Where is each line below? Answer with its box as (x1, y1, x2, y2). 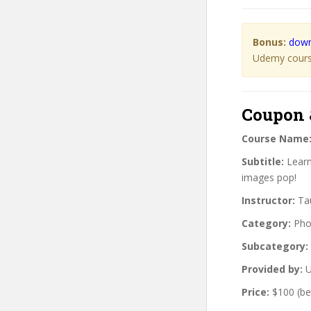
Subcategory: (242, 239, 308, 253)
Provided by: (242, 262, 303, 276)
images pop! (242, 170, 296, 184)
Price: (242, 285, 269, 299)
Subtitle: (242, 154, 284, 168)
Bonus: (253, 35, 286, 49)
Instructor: (242, 193, 295, 207)
